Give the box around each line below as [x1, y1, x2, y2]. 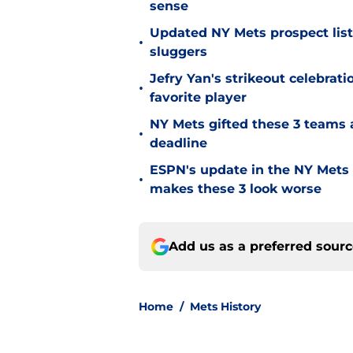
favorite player [150, 90, 247, 106]
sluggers [150, 44, 207, 60]
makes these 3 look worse [150, 181, 321, 197]
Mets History [190, 299, 261, 314]
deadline [150, 136, 207, 151]
